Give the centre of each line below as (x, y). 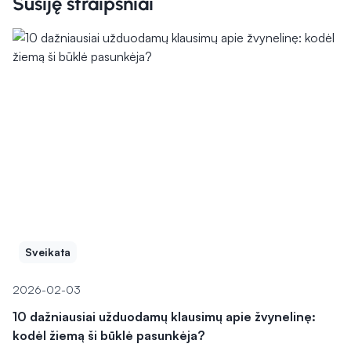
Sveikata (48, 251)
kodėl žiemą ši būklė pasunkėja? (109, 335)
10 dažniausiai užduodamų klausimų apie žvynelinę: (164, 316)
